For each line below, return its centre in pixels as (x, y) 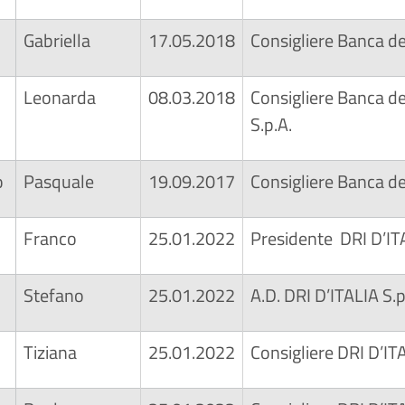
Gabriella (57, 40)
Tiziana (50, 352)
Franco (50, 238)
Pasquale (59, 181)
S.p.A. (273, 124)
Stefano (54, 295)
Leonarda (60, 97)
